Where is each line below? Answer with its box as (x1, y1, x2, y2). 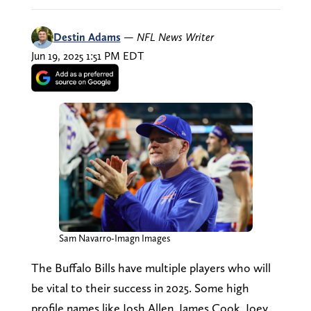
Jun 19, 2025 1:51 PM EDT (31, 49, 144, 62)
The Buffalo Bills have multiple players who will (31, 260, 271, 275)
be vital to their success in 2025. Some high (31, 280, 249, 295)
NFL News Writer (136, 30, 214, 44)
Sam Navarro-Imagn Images (58, 232, 171, 244)
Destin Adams (53, 30, 121, 44)
